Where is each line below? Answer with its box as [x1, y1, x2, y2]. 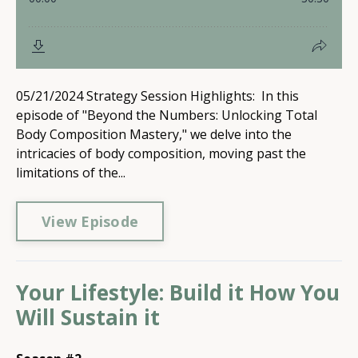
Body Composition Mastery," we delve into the [16, 125, 292, 143]
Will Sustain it [16, 303, 160, 332]
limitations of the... [16, 164, 125, 181]
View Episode [42, 211, 138, 231]
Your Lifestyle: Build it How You [16, 278, 340, 307]
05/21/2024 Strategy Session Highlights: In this [16, 87, 299, 105]
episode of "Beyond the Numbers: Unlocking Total [16, 106, 317, 124]
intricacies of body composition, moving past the [16, 145, 306, 162]
